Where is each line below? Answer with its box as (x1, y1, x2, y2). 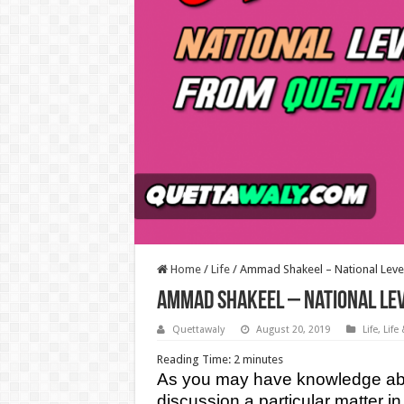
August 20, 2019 (255, 323, 330, 335)
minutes (242, 352, 283, 366)
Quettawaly (171, 323, 225, 335)
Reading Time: (156, 352, 234, 366)
